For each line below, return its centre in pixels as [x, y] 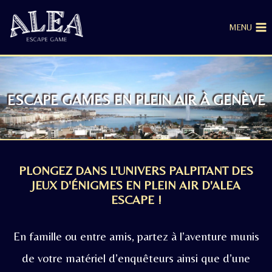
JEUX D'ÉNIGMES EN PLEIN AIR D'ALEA [136, 185]
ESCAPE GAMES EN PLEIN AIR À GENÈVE [136, 100]
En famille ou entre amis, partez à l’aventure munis [136, 236]
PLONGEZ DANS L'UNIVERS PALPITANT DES [136, 171]
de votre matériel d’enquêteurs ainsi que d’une [136, 258]
